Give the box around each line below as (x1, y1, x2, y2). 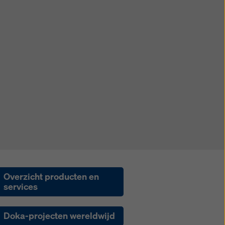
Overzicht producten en (4, 170, 99, 182)
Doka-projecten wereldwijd (4, 210, 116, 222)
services (4, 180, 38, 192)
